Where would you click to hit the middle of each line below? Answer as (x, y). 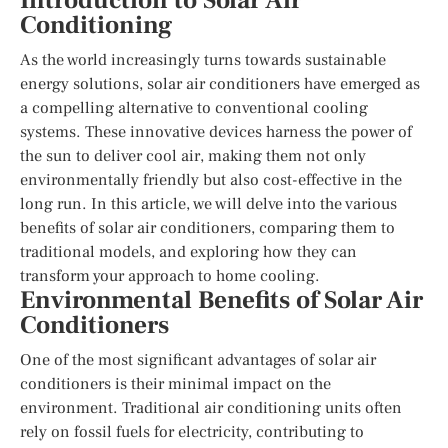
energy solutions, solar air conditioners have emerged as (220, 83)
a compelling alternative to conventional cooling (194, 107)
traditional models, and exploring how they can (188, 251)
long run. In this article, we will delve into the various (208, 203)
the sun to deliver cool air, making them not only (193, 155)
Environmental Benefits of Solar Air (221, 300)
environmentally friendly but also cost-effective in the (211, 179)
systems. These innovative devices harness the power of (216, 131)
